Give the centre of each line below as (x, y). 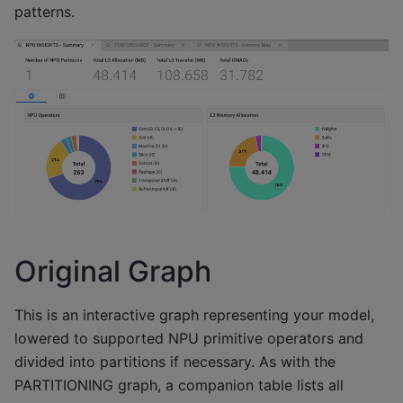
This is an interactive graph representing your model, (194, 314)
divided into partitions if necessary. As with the (175, 361)
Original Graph (113, 271)
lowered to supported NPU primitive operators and (189, 338)
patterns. (45, 11)
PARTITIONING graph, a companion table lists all (179, 385)
